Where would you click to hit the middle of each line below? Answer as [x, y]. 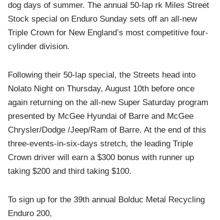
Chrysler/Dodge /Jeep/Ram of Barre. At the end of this [107, 130]
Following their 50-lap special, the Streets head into [102, 75]
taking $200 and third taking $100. [70, 171]
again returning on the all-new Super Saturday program [108, 103]
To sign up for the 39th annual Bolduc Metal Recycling [107, 200]
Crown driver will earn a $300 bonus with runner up [101, 158]
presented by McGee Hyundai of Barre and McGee [101, 116]
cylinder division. [39, 47]
